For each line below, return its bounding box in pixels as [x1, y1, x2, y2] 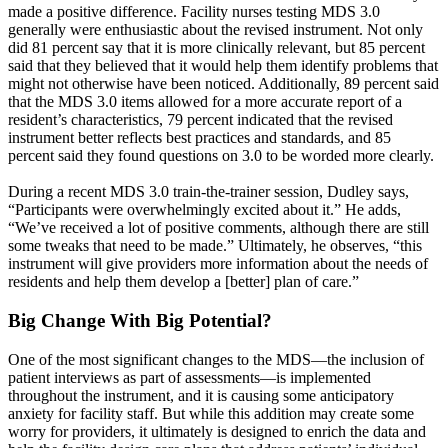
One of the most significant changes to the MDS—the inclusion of [8, 350, 424, 368]
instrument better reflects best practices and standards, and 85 [8, 129, 391, 147]
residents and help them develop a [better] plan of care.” [8, 273, 359, 291]
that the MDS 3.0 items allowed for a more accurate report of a [8, 93, 402, 111]
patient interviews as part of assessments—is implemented [8, 368, 371, 386]
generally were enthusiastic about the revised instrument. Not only [8, 21, 423, 39]
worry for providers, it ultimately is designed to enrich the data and [8, 422, 426, 440]
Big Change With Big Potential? [8, 309, 272, 331]
